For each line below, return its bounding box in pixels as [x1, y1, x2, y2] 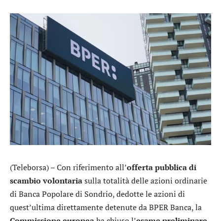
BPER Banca [149, 201, 191, 213]
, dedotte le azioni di [112, 188, 185, 199]
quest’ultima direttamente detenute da [10, 201, 149, 213]
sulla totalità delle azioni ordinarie [82, 175, 207, 186]
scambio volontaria [10, 175, 82, 186]
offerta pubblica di [127, 161, 196, 173]
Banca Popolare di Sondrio [19, 188, 112, 199]
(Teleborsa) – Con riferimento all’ [10, 161, 127, 173]
